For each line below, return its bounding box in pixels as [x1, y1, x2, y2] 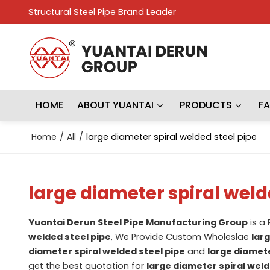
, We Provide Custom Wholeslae [110, 230, 251, 243]
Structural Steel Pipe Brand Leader [28, 6, 176, 18]
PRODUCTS [180, 98, 233, 112]
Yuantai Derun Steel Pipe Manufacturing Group [28, 216, 248, 228]
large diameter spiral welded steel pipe [86, 131, 257, 143]
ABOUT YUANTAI [77, 98, 154, 112]
